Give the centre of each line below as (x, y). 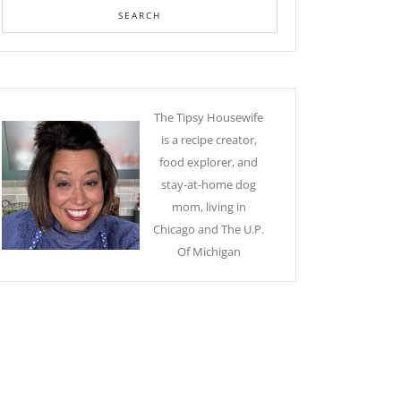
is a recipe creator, (209, 140)
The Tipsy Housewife (209, 118)
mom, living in (209, 207)
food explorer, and (209, 162)
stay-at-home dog (209, 185)
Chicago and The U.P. (209, 230)
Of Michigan (209, 252)
